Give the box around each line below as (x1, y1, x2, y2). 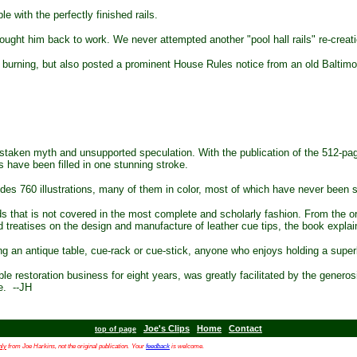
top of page (95, 325, 136, 333)
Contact (229, 324, 262, 333)
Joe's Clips (143, 324, 190, 333)
